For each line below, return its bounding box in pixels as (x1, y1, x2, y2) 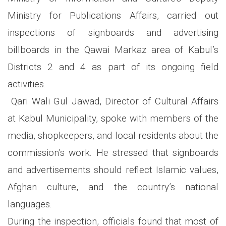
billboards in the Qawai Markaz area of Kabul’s (8, 44, 218, 56)
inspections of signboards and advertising (8, 27, 218, 39)
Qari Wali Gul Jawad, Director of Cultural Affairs (8, 95, 218, 107)
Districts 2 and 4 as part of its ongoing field (8, 61, 218, 73)
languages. (8, 198, 52, 210)
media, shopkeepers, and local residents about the (8, 130, 218, 142)
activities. (8, 78, 46, 90)
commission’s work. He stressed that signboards (8, 147, 218, 159)
